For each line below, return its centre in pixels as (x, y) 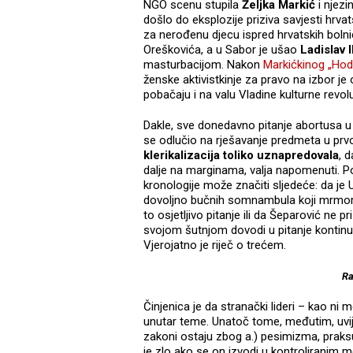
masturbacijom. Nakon (203, 65)
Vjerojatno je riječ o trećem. (215, 245)
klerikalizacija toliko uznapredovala (241, 156)
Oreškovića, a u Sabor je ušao (220, 50)
